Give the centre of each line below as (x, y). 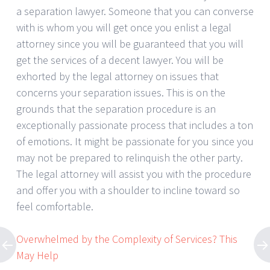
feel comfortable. (55, 206)
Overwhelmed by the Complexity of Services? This (127, 239)
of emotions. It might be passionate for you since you (135, 141)
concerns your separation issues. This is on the (121, 92)
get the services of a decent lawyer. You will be (120, 60)
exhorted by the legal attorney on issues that (118, 76)
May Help (37, 255)
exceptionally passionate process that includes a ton (135, 125)
